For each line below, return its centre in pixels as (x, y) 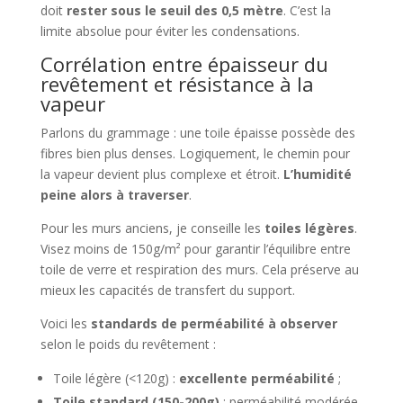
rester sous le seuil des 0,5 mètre (175, 11)
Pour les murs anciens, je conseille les (152, 228)
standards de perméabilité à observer (214, 324)
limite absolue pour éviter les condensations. (170, 31)
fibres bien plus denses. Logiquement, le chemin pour (195, 154)
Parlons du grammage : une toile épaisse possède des (197, 133)
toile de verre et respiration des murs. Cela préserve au (199, 270)
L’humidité (317, 175)
